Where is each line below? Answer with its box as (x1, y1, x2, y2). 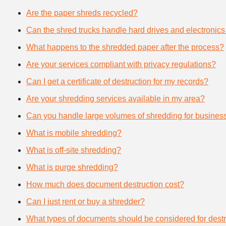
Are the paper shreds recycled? (26, 8, 138, 17)
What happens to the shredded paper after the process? (26, 42, 224, 51)
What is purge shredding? (26, 162, 118, 172)
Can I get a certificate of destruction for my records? (26, 77, 208, 86)
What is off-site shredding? (26, 145, 121, 154)
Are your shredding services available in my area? (26, 94, 205, 103)
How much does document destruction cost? (26, 180, 184, 189)
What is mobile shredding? (26, 128, 122, 137)
